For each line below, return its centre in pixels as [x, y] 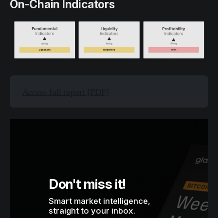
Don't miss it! [87, 184]
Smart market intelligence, [100, 201]
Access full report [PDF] [65, 91]
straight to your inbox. [92, 211]
